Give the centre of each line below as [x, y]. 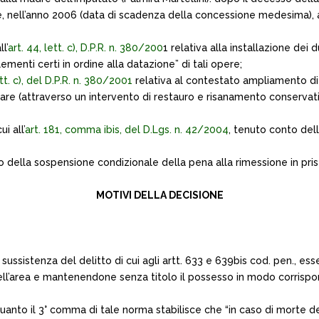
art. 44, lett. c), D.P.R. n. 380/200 [85, 48]
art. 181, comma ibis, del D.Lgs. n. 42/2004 [127, 130]
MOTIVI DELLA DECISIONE [159, 195]
